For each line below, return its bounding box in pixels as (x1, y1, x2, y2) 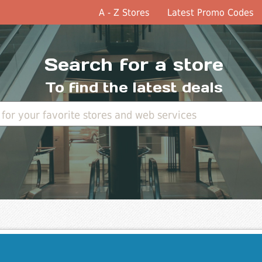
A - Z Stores (99, 7, 150, 18)
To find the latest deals (45, 78, 223, 97)
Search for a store (44, 53, 224, 76)
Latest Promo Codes (167, 7, 254, 18)
